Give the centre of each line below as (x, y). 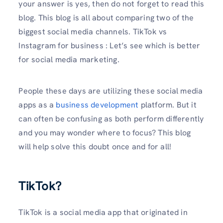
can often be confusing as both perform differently (111, 119)
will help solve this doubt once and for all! (95, 147)
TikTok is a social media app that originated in (103, 212)
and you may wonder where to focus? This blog (105, 133)
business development (97, 105)
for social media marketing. (69, 60)
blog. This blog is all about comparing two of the (106, 18)
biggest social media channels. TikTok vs (93, 32)
